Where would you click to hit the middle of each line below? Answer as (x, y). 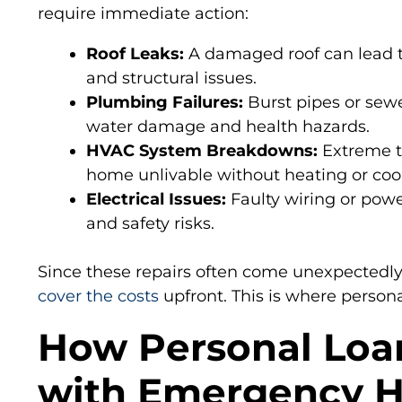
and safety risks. (150, 224)
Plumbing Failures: (165, 103)
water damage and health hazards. (228, 127)
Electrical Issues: (156, 200)
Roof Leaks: (135, 54)
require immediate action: (143, 14)
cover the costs (98, 297)
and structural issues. (171, 79)
